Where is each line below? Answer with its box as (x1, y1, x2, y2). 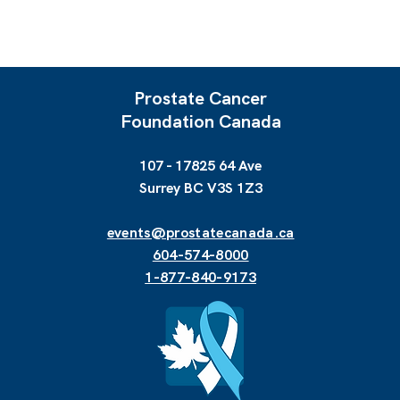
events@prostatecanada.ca (106, 223, 295, 242)
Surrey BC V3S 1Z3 (138, 179, 262, 197)
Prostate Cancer (134, 87, 268, 110)
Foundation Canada (120, 110, 281, 133)
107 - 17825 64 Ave (139, 156, 262, 175)
